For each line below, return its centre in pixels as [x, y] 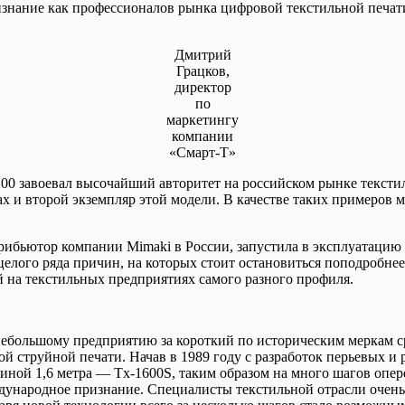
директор [202, 87]
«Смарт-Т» [202, 152]
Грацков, [202, 71]
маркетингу [202, 119]
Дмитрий [202, 54]
